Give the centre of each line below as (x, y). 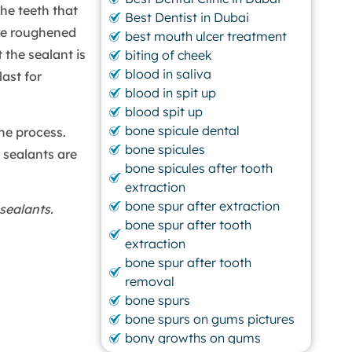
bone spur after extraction (203, 206)
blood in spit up (171, 93)
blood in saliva (169, 74)
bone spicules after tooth (199, 169)
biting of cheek (169, 55)
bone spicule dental (183, 131)
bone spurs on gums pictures (210, 319)
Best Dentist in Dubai (187, 18)
